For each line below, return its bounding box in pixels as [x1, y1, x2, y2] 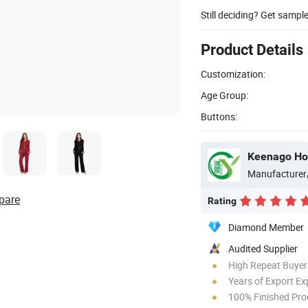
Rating [208, 195, 236, 206]
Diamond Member [228, 220, 304, 234]
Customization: [201, 67, 265, 80]
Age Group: [201, 88, 248, 102]
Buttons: [201, 109, 237, 123]
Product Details [201, 41, 303, 58]
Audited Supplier [228, 241, 298, 255]
